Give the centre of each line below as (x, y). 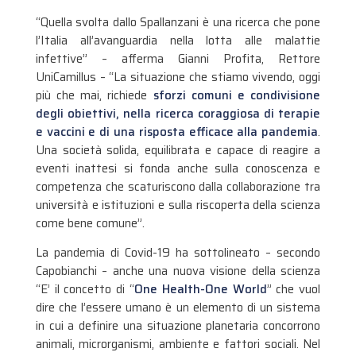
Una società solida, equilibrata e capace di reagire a (178, 150)
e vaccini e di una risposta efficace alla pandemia (177, 132)
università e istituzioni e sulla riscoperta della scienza (178, 205)
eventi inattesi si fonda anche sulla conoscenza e (178, 168)
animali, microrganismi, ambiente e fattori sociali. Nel (178, 344)
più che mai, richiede (94, 95)
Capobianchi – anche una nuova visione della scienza (178, 271)
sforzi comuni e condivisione (237, 95)
